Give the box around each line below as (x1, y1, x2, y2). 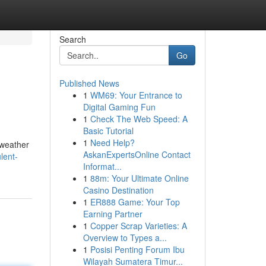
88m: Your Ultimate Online (90, 172, 189, 184)
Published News (59, 77, 119, 89)
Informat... (83, 160, 122, 172)
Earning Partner (83, 208, 142, 220)
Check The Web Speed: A (90, 113, 188, 125)
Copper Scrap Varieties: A (90, 220, 187, 232)
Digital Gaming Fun (83, 101, 156, 113)
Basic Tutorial (83, 125, 134, 137)
